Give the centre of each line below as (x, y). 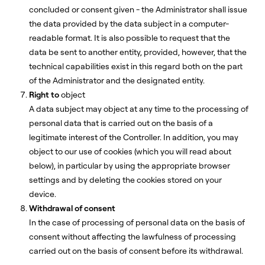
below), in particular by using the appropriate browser (130, 166)
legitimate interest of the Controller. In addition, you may (134, 137)
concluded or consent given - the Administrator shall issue (138, 9)
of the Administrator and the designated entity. (117, 80)
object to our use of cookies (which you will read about (130, 151)
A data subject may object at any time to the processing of (139, 109)
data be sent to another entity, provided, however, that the (138, 52)
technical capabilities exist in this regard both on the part (136, 66)
